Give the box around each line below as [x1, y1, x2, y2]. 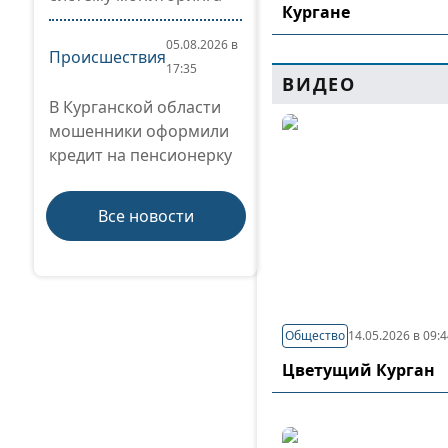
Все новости [97, 205, 194, 227]
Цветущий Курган [282, 358, 435, 381]
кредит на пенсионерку [49, 144, 232, 166]
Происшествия [49, 46, 166, 68]
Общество [285, 326, 345, 344]
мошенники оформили [49, 120, 229, 142]
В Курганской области [49, 96, 221, 118]
